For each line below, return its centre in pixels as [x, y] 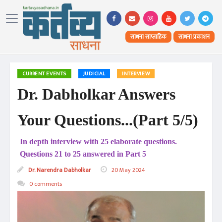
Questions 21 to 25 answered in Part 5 [83, 154]
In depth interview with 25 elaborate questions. [98, 141]
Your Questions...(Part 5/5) [108, 120]
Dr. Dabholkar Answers [96, 94]
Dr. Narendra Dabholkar [59, 170]
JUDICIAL [94, 74]
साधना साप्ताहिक [148, 36]
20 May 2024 [128, 170]
